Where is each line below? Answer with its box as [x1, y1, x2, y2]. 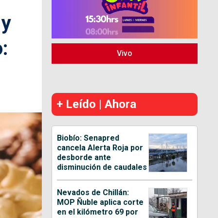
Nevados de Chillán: [57, 187, 129, 197]
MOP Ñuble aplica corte [57, 197, 144, 207]
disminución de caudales [57, 162, 147, 172]
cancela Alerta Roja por [57, 143, 144, 152]
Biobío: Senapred [57, 133, 120, 143]
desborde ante [57, 152, 111, 162]
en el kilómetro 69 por [57, 207, 139, 217]
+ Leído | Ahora [56, 97, 137, 111]
